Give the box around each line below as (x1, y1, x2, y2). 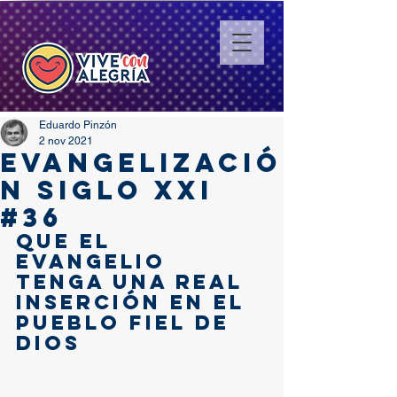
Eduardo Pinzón (39, 119, 117, 131)
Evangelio (16, 249, 175, 274)
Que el (16, 229, 120, 253)
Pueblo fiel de (16, 310, 238, 335)
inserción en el (16, 290, 253, 315)
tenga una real (16, 269, 252, 294)
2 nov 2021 (39, 135, 93, 147)
